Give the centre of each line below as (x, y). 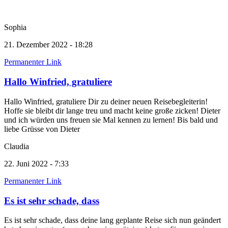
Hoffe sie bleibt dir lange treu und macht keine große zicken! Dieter (112, 110)
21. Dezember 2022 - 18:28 (48, 45)
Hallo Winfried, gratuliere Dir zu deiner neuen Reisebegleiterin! (106, 101)
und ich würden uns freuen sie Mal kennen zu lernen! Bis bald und (111, 120)
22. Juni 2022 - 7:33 (36, 163)
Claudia (17, 146)
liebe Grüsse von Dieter (42, 129)
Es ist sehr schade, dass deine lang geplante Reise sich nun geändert (112, 220)
